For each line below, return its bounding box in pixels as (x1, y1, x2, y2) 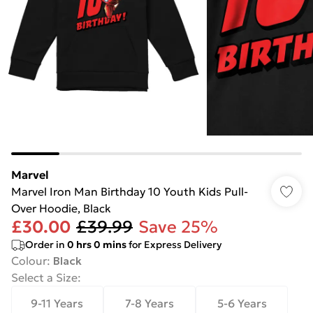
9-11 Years (31, 296, 84, 310)
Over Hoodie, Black (11, 201, 111, 215)
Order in (25, 238, 67, 251)
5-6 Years (217, 296, 267, 310)
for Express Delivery (126, 238, 221, 251)
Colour (11, 254, 47, 268)
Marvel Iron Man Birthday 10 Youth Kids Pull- (11, 184, 248, 198)
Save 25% (138, 217, 218, 238)
